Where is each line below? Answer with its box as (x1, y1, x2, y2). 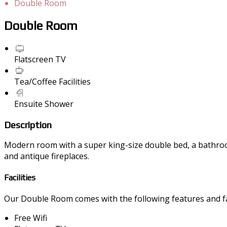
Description (4, 119, 52, 130)
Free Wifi (14, 212, 47, 223)
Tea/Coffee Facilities (14, 75, 91, 87)
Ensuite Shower (14, 98, 73, 109)
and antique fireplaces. (4, 150, 89, 162)
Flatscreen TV (14, 53, 66, 65)
